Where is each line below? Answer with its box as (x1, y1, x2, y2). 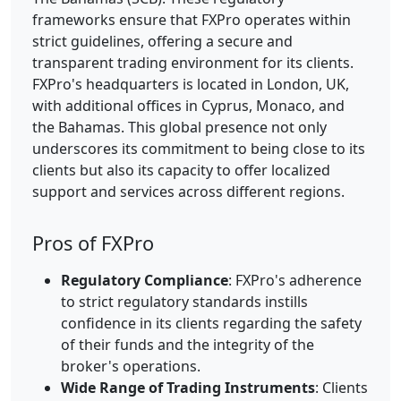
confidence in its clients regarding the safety (61, 313, 362, 334)
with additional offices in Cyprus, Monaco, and (32, 95, 345, 115)
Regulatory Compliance (61, 270, 228, 291)
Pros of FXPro (32, 230, 154, 257)
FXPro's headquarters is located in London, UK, (32, 73, 349, 94)
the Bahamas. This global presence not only (32, 116, 327, 137)
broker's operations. (61, 356, 200, 377)
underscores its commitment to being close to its (32, 138, 365, 158)
